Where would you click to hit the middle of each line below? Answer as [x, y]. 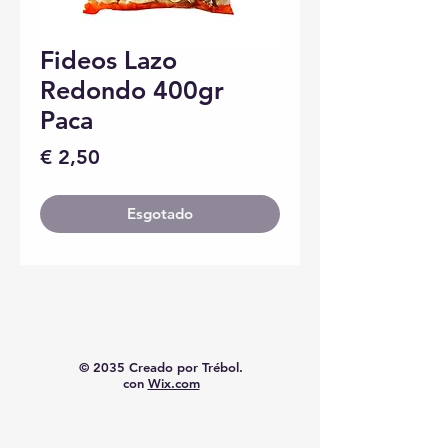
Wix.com [173, 383]
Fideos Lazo [108, 60]
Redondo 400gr [132, 90]
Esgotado [160, 213]
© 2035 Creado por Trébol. [161, 367]
